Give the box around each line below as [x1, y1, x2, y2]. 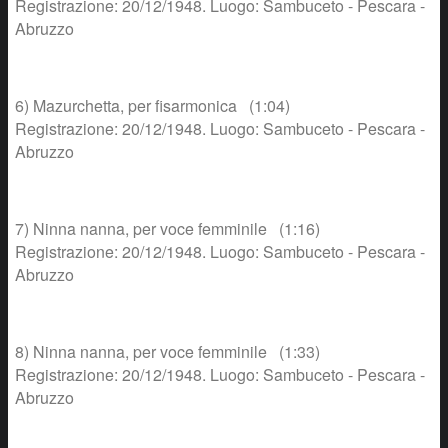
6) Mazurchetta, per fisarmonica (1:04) [15, 94, 290, 117]
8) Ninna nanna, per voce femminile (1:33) [15, 340, 320, 363]
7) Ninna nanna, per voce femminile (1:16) [15, 217, 320, 240]
